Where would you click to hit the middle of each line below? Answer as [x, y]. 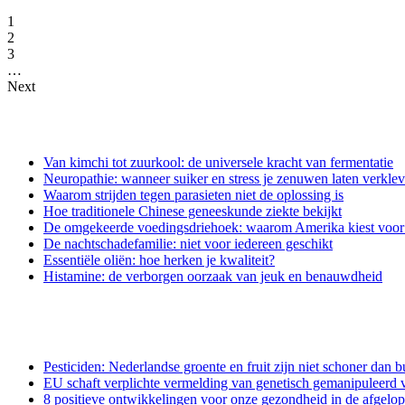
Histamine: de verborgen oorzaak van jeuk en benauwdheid [213, 277]
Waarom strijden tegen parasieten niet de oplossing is [193, 195]
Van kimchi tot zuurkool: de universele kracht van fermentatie [218, 163]
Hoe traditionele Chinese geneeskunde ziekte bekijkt [193, 212]
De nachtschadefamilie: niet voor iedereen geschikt [188, 244]
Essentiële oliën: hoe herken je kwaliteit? [159, 260]
